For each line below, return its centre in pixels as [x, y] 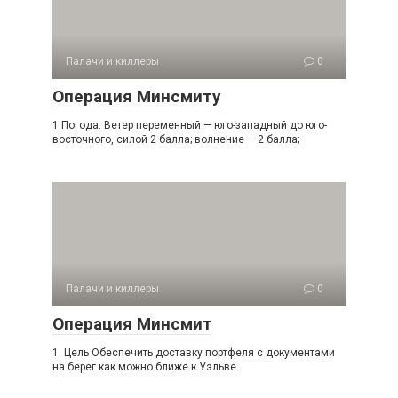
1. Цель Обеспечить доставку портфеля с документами [194, 353]
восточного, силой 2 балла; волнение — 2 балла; [176, 139]
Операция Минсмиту [137, 96]
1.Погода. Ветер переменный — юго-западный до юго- [190, 125]
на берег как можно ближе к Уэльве [144, 367]
